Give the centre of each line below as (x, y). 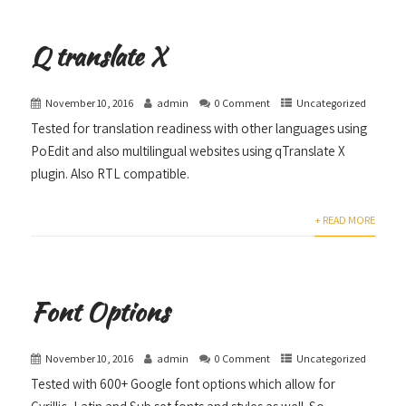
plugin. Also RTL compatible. (111, 173)
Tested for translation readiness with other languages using (199, 128)
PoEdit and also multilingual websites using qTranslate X (188, 150)
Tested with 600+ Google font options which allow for (184, 384)
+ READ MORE (344, 219)
